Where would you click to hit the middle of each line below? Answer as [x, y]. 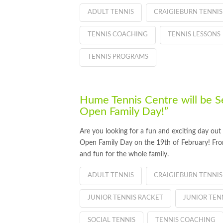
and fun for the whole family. [124, 155]
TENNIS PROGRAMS [118, 57]
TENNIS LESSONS [194, 34]
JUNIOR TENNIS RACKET [125, 198]
